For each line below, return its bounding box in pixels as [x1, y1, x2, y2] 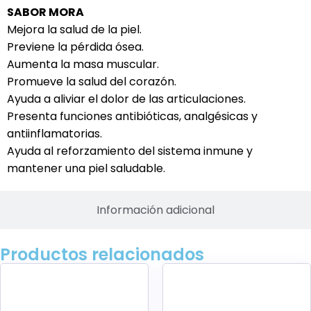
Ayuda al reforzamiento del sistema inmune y [7, 143, 253, 159]
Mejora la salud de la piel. [7, 22, 142, 37]
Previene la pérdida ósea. [7, 39, 144, 55]
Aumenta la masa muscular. [7, 56, 159, 72]
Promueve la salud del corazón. [7, 74, 176, 90]
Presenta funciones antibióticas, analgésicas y [7, 108, 258, 124]
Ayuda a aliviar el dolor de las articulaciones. [7, 91, 246, 107]
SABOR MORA [7, 4, 84, 20]
